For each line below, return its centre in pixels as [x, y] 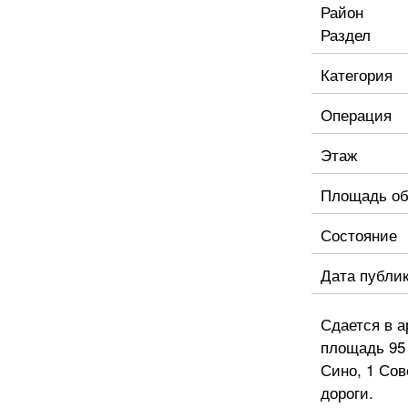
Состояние [359, 235]
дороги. [347, 392]
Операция [356, 114]
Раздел [346, 34]
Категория [357, 74]
